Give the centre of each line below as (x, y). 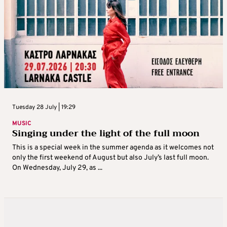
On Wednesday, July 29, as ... (57, 168)
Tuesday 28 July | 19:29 (44, 108)
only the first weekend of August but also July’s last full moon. (110, 158)
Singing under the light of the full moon (106, 134)
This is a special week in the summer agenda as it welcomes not (113, 148)
